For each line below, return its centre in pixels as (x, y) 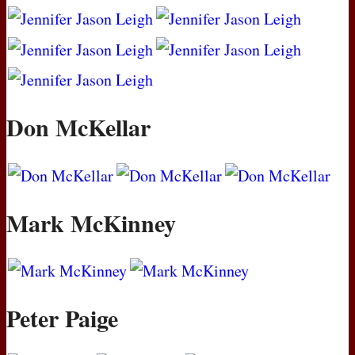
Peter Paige (62, 317)
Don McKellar (78, 127)
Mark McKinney (91, 222)
